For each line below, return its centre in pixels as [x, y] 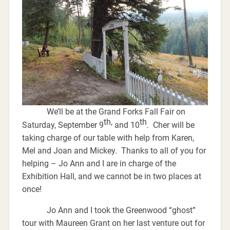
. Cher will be [170, 125]
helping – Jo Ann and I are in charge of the [99, 164]
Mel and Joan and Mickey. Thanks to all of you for [114, 151]
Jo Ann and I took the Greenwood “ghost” [109, 210]
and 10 [126, 125]
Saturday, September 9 [63, 125]
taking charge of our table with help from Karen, [108, 138]
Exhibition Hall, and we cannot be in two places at [111, 177]
